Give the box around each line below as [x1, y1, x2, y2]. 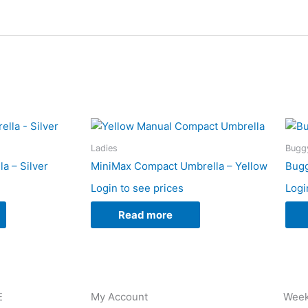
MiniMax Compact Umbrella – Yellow [91, 159, 267, 173]
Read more [118, 208, 173, 222]
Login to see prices [91, 181, 184, 195]
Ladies [91, 142, 118, 153]
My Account [91, 289, 148, 303]
